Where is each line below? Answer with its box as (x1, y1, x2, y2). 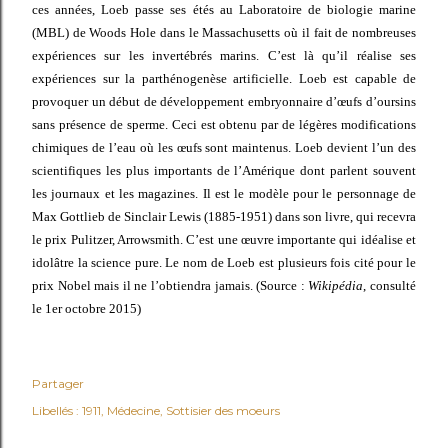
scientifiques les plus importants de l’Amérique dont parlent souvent (32, 163, 416, 178)
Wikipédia (308, 278, 364, 293)
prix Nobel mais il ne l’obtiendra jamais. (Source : (32, 278, 309, 293)
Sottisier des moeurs (166, 403, 280, 418)
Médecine (107, 403, 160, 418)
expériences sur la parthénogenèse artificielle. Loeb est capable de (32, 71, 416, 86)
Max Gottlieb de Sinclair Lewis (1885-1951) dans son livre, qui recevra (32, 209, 416, 224)
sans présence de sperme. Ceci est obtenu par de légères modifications (32, 117, 416, 132)
